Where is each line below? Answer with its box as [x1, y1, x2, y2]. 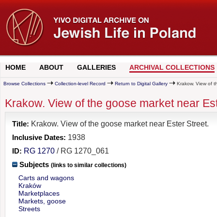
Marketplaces [18, 189, 60, 197]
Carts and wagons [18, 173, 75, 182]
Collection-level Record [55, 81, 106, 86]
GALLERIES [77, 63, 116, 71]
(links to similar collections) [51, 161, 127, 169]
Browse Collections [3, 81, 46, 86]
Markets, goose [18, 197, 66, 205]
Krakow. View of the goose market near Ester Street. [29, 119, 209, 128]
